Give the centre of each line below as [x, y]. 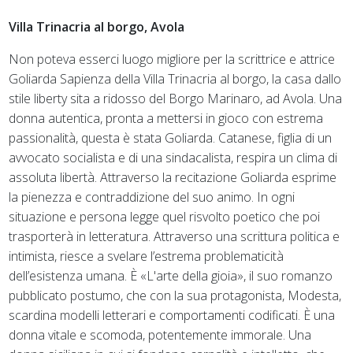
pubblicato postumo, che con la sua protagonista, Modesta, [175, 295]
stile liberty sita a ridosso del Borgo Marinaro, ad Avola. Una [176, 98]
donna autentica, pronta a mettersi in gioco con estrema [166, 118]
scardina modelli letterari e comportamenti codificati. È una [172, 315]
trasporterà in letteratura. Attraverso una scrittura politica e [175, 236]
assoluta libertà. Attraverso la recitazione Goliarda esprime [173, 177]
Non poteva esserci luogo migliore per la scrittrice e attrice [172, 59]
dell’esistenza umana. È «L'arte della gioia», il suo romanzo [171, 275]
